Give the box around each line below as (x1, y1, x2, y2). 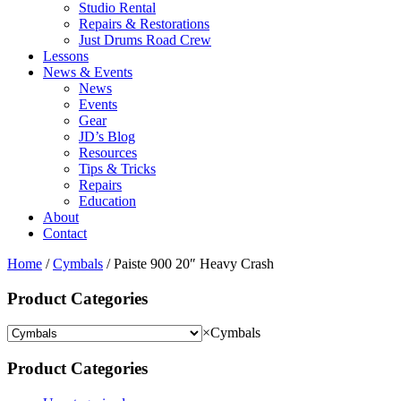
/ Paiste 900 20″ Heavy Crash (103, 255, 274, 271)
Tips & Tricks (79, 160, 156, 176)
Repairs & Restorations (79, 15, 209, 31)
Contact (43, 225, 87, 241)
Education (79, 192, 136, 209)
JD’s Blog (79, 128, 135, 144)
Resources (79, 144, 137, 160)
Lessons (43, 47, 89, 64)
